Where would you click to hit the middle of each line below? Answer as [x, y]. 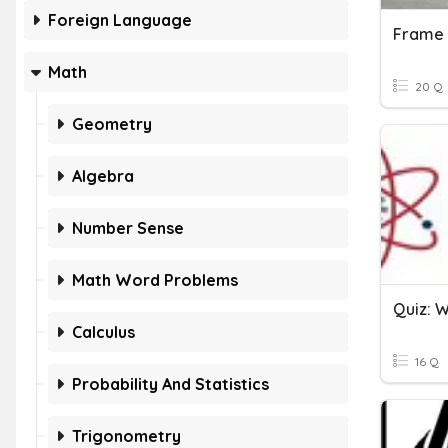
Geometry [112, 124]
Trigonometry [126, 436]
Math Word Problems [155, 280]
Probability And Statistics [170, 384]
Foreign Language [120, 20]
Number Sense [128, 228]
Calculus [103, 332]
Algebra [103, 176]
